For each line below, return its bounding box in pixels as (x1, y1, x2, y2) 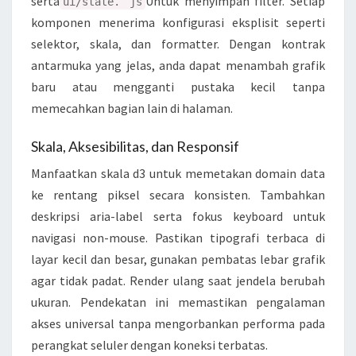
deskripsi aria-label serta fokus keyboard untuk (31, 208, 325, 225)
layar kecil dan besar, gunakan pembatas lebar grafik (31, 251, 325, 268)
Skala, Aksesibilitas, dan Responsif (31, 137, 239, 156)
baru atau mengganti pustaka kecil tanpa (31, 79, 325, 95)
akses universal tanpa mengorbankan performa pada (31, 315, 325, 332)
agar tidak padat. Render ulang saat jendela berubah (31, 273, 325, 289)
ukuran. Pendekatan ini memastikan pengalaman (31, 294, 325, 311)
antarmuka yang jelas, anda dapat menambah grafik (31, 57, 325, 74)
